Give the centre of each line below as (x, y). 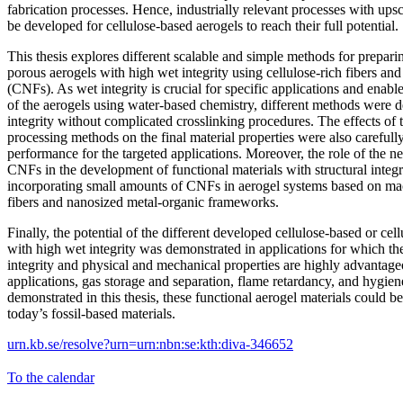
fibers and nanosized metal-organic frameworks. (145, 201)
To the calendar (51, 377)
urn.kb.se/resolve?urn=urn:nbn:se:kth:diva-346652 (150, 344)
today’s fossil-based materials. (93, 313)
